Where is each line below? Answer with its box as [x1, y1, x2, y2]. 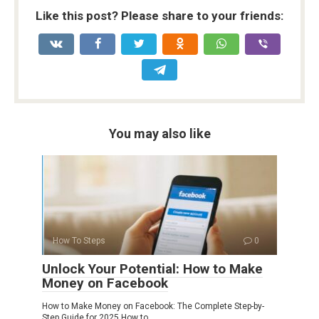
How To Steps [53, 236, 105, 246]
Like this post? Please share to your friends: [36, 9, 283, 23]
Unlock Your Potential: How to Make [42, 261, 263, 278]
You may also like [108, 126, 211, 142]
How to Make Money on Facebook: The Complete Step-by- [42, 301, 264, 312]
